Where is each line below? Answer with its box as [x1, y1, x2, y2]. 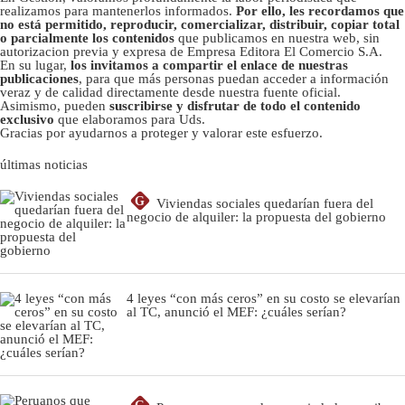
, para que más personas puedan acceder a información [79, 71, 389, 86]
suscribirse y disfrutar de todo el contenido [109, 98, 361, 113]
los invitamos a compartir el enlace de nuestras [71, 57, 348, 72]
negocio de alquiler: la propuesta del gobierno [127, 209, 386, 224]
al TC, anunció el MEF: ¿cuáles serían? [127, 304, 346, 319]
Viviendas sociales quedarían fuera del [156, 195, 373, 211]
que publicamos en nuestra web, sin [178, 30, 380, 45]
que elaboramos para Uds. [54, 111, 205, 127]
